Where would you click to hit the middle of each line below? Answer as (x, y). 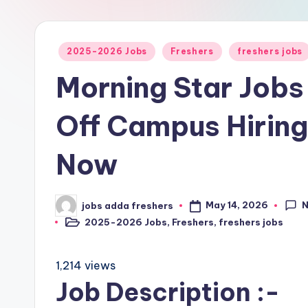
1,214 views (86, 266)
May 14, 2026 (236, 205)
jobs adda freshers (128, 205)
